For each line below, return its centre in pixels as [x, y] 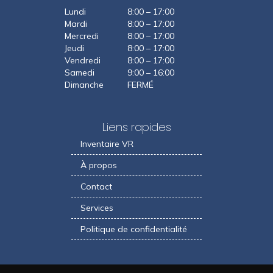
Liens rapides [136, 127]
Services [97, 207]
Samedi [79, 72]
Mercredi [81, 36]
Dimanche [84, 84]
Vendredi [82, 60]
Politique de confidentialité [134, 229]
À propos [99, 165]
